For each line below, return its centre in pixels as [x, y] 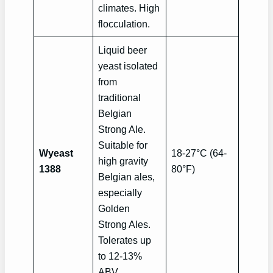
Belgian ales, [127, 177]
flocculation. [124, 24]
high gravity [123, 161]
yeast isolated [128, 66]
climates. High [129, 8]
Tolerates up [125, 240]
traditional [120, 98]
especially [120, 193]
